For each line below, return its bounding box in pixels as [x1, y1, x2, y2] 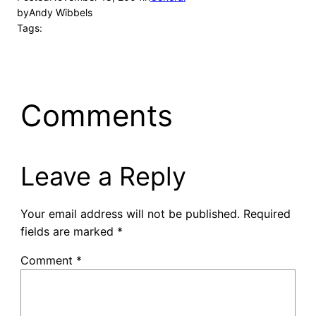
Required [243, 207, 291, 221]
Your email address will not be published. [20, 207, 240, 221]
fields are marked [20, 224, 117, 239]
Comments [20, 97, 173, 134]
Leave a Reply [20, 161, 186, 193]
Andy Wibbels [29, 6, 92, 19]
